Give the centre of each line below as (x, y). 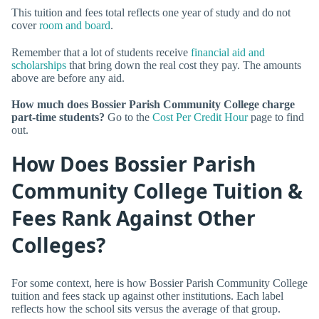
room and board (75, 26)
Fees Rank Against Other (134, 218)
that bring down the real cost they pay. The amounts (184, 65)
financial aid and (228, 52)
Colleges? (58, 245)
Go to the (129, 117)
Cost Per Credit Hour (200, 117)
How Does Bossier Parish (134, 164)
